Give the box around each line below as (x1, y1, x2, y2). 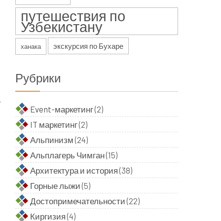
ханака (21, 42, 41, 50)
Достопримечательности (30, 196, 125, 206)
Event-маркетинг (30, 104, 93, 114)
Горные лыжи (30, 181, 80, 190)
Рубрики (15, 71, 61, 85)
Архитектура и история (30, 165, 118, 175)
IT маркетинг (30, 119, 77, 129)
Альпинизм (30, 135, 74, 145)
